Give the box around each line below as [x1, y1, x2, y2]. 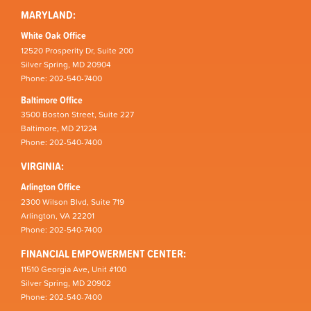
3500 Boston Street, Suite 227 [21, 108, 134, 121]
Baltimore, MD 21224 [21, 122, 97, 135]
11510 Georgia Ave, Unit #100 [21, 262, 126, 276]
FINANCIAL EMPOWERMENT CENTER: [21, 244, 186, 262]
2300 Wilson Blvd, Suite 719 [21, 195, 124, 208]
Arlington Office [21, 180, 81, 194]
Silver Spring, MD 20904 [21, 58, 111, 71]
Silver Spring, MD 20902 [21, 276, 111, 289]
